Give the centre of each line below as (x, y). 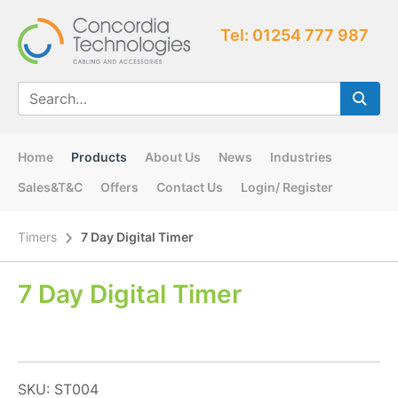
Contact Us (190, 187)
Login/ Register (287, 187)
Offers (119, 187)
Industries (301, 157)
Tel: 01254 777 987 (294, 35)
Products (99, 157)
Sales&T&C (50, 187)
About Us (173, 157)
